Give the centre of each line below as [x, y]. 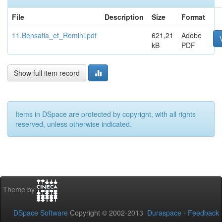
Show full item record [47, 73]
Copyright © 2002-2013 [108, 213]
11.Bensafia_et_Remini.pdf [54, 35]
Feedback [203, 213]
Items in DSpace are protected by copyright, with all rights [106, 114]
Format [193, 17]
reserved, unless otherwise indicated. [74, 124]
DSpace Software [41, 213]
